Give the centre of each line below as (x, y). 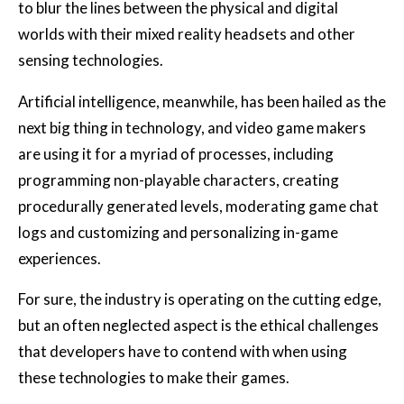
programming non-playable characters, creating (179, 179)
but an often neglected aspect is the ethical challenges (198, 326)
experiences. (62, 258)
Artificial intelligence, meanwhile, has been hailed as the (202, 101)
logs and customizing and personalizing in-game (178, 232)
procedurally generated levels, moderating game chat (198, 206)
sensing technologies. (91, 60)
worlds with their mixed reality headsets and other (187, 33)
